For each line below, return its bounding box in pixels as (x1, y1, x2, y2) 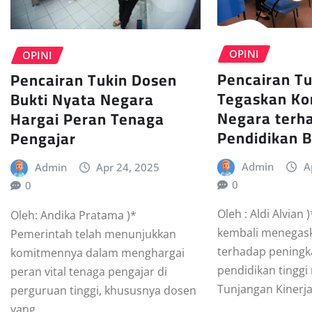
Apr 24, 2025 (96, 160, 160, 175)
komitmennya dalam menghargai (10, 244, 185, 260)
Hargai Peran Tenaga (10, 104, 164, 134)
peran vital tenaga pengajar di (10, 263, 167, 279)
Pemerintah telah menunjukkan (10, 226, 176, 242)
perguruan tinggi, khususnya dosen (10, 282, 196, 298)
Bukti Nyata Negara (10, 85, 154, 115)
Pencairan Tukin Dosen (10, 65, 177, 95)
